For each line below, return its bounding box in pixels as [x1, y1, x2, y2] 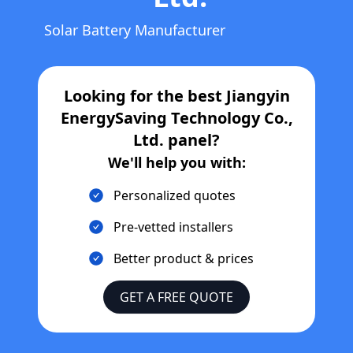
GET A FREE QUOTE [120, 288, 233, 306]
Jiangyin [225, 85, 290, 106]
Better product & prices [113, 250, 254, 267]
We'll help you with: [107, 153, 246, 172]
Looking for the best [63, 85, 226, 106]
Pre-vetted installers [113, 218, 233, 236]
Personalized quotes [113, 187, 236, 204]
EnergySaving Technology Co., [60, 107, 293, 128]
